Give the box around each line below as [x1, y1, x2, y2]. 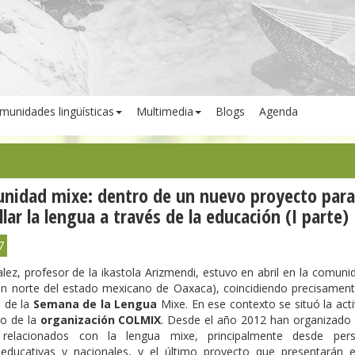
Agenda [259, 104, 298, 119]
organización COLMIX [40, 312, 162, 327]
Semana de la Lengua [32, 296, 161, 311]
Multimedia [136, 104, 193, 119]
